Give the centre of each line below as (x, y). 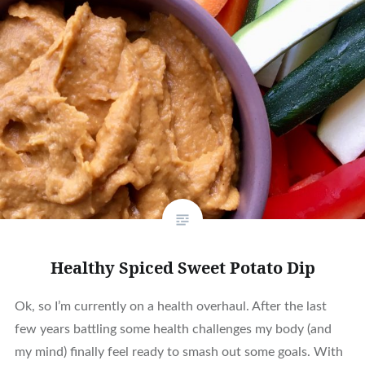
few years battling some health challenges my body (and (173, 329)
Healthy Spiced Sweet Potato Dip (182, 267)
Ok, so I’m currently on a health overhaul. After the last (170, 306)
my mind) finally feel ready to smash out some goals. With (178, 352)
